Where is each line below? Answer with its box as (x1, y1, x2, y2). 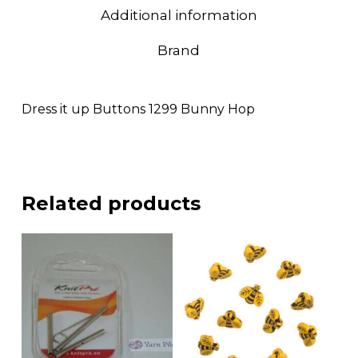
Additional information (100, 7, 257, 24)
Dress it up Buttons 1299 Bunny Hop (21, 101, 255, 117)
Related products (21, 192, 201, 216)
